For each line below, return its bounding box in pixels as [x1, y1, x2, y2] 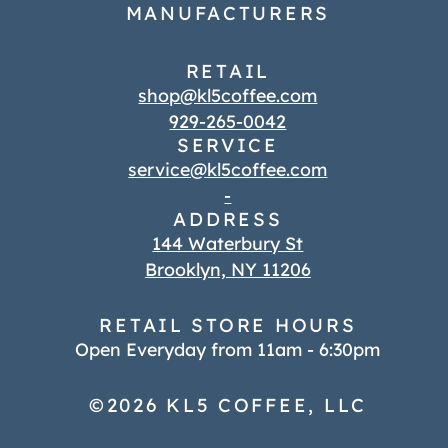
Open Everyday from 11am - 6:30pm [75, 337, 381, 360]
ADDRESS [173, 206, 283, 231]
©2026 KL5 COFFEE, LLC [88, 392, 367, 417]
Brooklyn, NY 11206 [144, 257, 311, 280]
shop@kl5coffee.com [138, 83, 318, 106]
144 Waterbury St [152, 231, 304, 254]
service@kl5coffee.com [128, 157, 328, 180]
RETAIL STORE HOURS [99, 312, 357, 337]
